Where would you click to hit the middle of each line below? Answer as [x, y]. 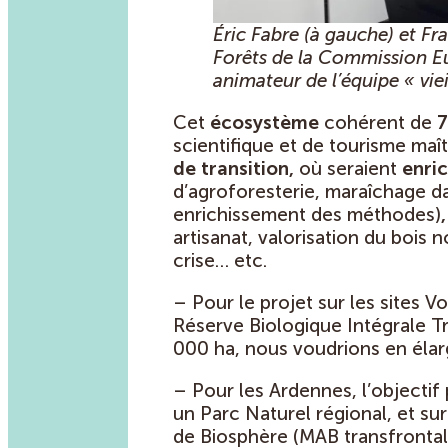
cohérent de [378, 122]
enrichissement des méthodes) [307, 214]
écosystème [264, 122]
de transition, [233, 168]
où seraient [348, 168]
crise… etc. [220, 260]
